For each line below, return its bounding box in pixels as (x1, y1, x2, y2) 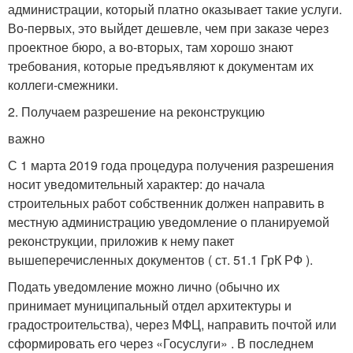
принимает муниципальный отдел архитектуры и (8, 296, 292, 314)
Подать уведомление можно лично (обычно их (8, 277, 280, 295)
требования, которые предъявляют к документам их (8, 57, 314, 75)
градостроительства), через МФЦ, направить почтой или (8, 315, 336, 333)
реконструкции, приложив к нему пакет (8, 232, 234, 250)
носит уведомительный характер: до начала (8, 175, 265, 193)
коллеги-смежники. (8, 76, 124, 94)
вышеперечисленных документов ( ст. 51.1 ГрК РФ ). (8, 251, 316, 269)
